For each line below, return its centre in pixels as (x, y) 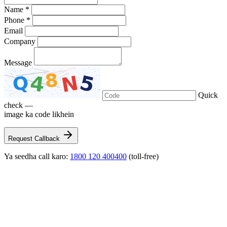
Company (20, 42)
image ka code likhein (39, 115)
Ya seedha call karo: (37, 157)
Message (18, 63)
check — (18, 105)
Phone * (17, 20)
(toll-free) (143, 157)
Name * (17, 10)
